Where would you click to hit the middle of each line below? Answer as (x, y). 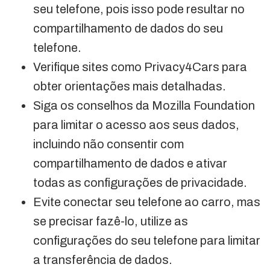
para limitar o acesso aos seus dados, (136, 124)
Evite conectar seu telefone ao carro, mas (147, 202)
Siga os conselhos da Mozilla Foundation (144, 105)
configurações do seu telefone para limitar (147, 240)
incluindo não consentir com (108, 144)
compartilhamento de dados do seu (128, 28)
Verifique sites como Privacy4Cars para (140, 67)
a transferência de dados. (103, 259)
